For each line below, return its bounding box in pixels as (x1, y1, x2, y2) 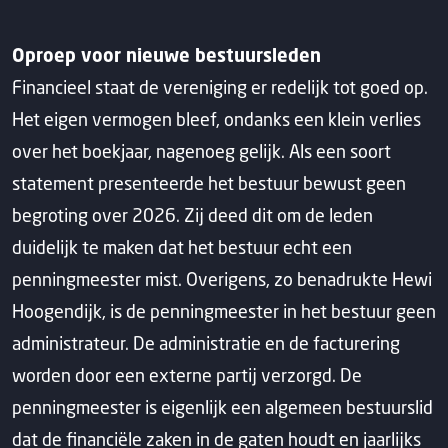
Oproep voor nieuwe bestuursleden (12, 44, 321, 66)
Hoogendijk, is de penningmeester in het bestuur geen (12, 300, 436, 322)
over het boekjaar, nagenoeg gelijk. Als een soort (12, 140, 391, 162)
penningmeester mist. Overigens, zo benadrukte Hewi (12, 268, 432, 290)
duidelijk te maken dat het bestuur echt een (12, 236, 352, 258)
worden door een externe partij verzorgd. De (12, 364, 362, 386)
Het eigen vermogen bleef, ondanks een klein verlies (12, 108, 421, 130)
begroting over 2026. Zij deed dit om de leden (12, 204, 373, 226)
